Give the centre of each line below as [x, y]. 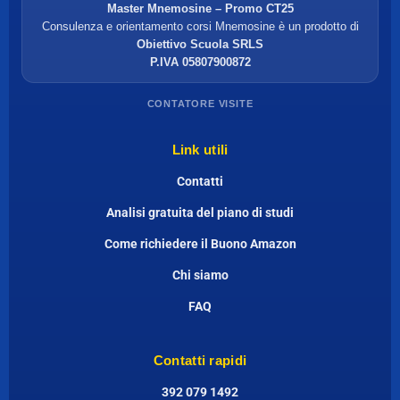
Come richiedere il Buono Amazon [200, 243]
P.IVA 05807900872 [200, 62]
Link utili [200, 149]
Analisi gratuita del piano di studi [200, 212]
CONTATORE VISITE [200, 103]
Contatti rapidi [200, 360]
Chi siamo [200, 275]
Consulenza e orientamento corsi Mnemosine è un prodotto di [200, 26]
